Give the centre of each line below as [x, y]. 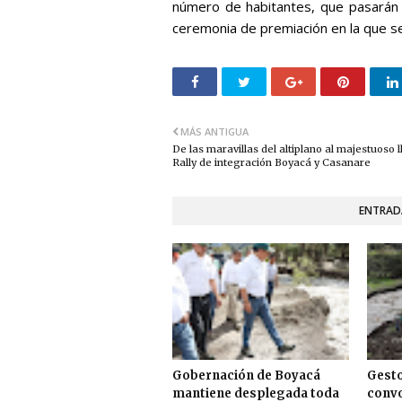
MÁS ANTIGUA [214, 131]
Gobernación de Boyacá [246, 375]
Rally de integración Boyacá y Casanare [271, 162]
